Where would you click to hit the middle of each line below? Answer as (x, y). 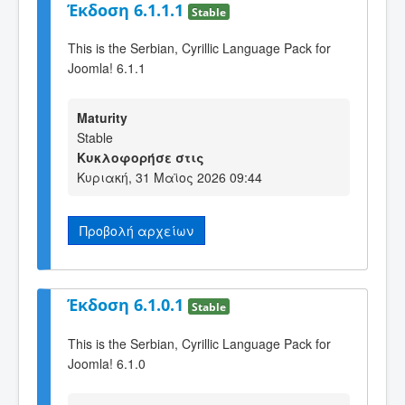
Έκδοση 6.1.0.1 (128, 304)
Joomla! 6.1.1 (107, 68)
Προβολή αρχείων (137, 230)
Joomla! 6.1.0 (107, 363)
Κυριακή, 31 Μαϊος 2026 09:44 (170, 177)
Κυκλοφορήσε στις (141, 157)
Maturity (102, 117)
